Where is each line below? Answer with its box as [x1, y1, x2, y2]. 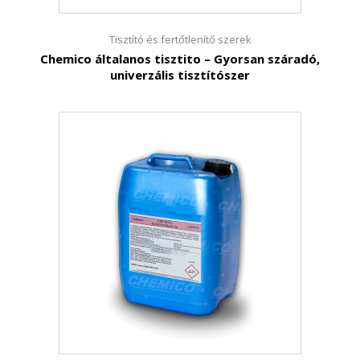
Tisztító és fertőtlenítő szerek [108, 32, 252, 47]
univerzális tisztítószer [110, 67, 250, 83]
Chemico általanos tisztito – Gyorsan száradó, [40, 51, 320, 67]
